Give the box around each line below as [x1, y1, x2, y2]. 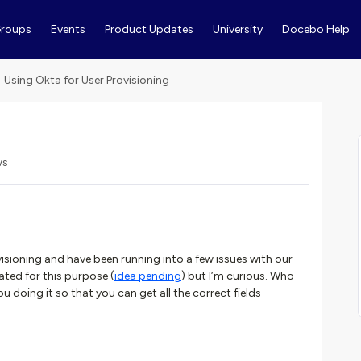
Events [50, 23, 85, 36]
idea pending [114, 269, 181, 283]
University [212, 23, 263, 36]
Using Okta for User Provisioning [4, 73, 169, 87]
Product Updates [104, 23, 193, 36]
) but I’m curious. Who [181, 269, 294, 283]
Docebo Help [281, 23, 350, 36]
